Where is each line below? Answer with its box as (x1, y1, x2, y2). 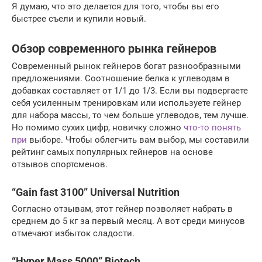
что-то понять (184, 122, 241, 133)
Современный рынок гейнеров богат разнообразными (12, 61, 241, 72)
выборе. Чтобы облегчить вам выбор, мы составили (27, 135, 249, 146)
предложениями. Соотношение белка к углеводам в (12, 73, 230, 84)
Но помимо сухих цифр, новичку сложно (12, 122, 184, 133)
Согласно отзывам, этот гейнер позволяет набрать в (12, 204, 233, 215)
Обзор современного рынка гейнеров (12, 42, 216, 56)
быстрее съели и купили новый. (12, 13, 146, 25)
